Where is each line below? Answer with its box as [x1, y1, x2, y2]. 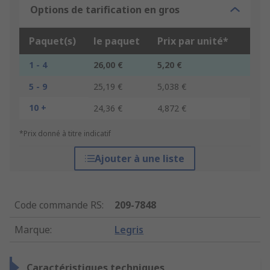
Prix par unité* [157, 34, 228, 48]
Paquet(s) [29, 34, 76, 48]
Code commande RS [14, 198, 102, 212]
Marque [14, 223, 50, 237]
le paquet [93, 34, 140, 48]
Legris [115, 223, 144, 237]
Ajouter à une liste [95, 152, 185, 166]
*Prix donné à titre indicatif [19, 128, 111, 139]
